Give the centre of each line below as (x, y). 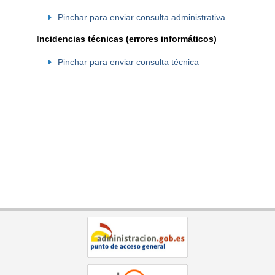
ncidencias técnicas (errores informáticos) (128, 39)
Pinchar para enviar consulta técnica (128, 63)
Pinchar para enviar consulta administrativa (141, 17)
